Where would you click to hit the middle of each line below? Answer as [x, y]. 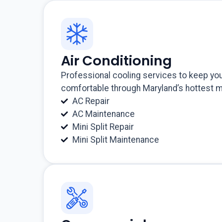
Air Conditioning [117, 61]
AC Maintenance [103, 114]
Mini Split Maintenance [115, 140]
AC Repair [91, 101]
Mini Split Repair [103, 127]
